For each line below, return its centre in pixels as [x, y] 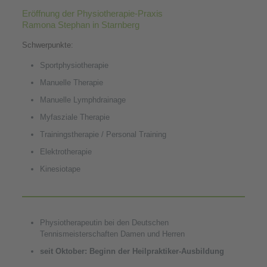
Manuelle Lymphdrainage [83, 100]
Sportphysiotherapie [74, 65]
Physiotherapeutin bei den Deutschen [104, 223]
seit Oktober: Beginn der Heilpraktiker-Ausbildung [132, 251]
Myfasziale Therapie [74, 117]
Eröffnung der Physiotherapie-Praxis [92, 13]
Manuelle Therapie [71, 83]
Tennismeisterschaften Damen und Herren [112, 234]
